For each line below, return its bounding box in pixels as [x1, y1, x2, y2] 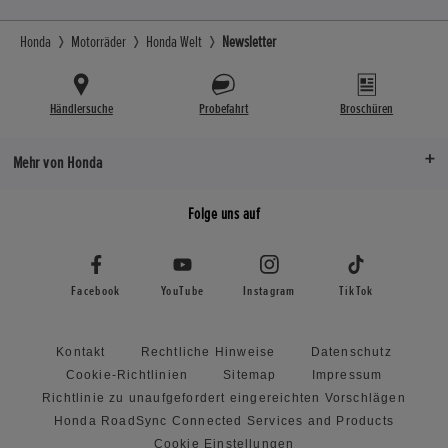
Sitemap [223, 368, 277, 383]
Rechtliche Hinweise [140, 345, 276, 360]
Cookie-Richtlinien [65, 368, 189, 383]
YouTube [161, 283, 205, 300]
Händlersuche [49, 99, 113, 117]
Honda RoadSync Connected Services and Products [53, 414, 395, 429]
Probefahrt [199, 99, 249, 117]
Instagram [243, 283, 296, 300]
